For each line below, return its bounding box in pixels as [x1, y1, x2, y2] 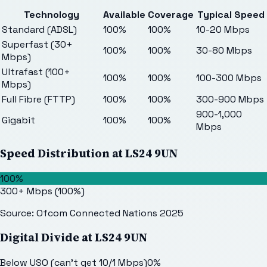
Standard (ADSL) [2, 23, 77, 36]
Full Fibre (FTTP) [2, 93, 75, 106]
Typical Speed [197, 8, 265, 21]
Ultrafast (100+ [2, 66, 70, 79]
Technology [23, 8, 79, 21]
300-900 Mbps [196, 93, 264, 106]
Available [103, 8, 145, 21]
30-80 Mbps [196, 44, 252, 57]
